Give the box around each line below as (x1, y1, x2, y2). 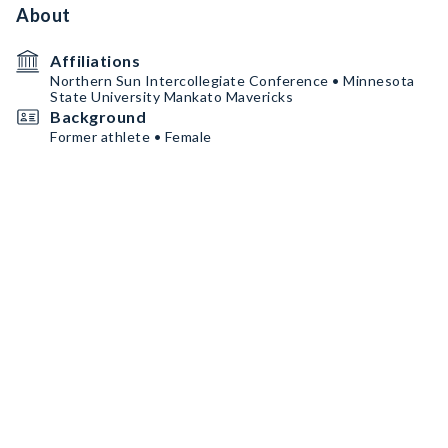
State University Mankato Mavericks (50, 88, 293, 105)
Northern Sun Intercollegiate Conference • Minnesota (50, 72, 415, 89)
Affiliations (50, 51, 140, 70)
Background (50, 107, 146, 126)
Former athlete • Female (50, 128, 212, 145)
